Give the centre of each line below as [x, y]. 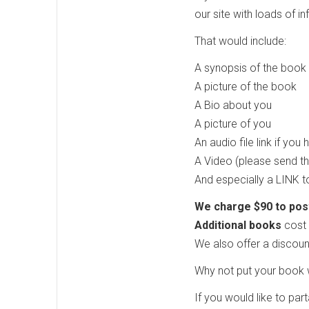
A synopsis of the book [250, 68]
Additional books [239, 225]
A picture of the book [246, 86]
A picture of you [233, 123]
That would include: [240, 41]
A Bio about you [233, 105]
